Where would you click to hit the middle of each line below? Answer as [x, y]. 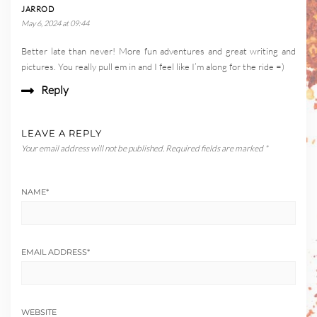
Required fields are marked [215, 149]
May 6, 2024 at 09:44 [55, 24]
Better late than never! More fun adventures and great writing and [158, 51]
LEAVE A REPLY [62, 133]
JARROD [38, 10]
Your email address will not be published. [93, 149]
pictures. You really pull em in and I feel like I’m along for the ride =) [153, 67]
